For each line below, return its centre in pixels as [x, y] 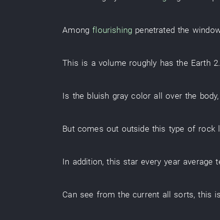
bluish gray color [119, 96]
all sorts [178, 194]
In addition [82, 162]
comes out [98, 129]
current [146, 194]
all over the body [186, 96]
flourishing [112, 30]
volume [112, 63]
